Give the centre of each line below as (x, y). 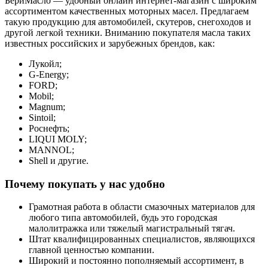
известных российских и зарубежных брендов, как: (110, 43)
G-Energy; (49, 74)
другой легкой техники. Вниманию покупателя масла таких (128, 32)
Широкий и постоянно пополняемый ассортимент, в (136, 261)
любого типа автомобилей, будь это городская (123, 218)
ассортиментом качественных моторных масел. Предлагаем (127, 11)
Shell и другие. (59, 160)
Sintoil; (42, 117)
